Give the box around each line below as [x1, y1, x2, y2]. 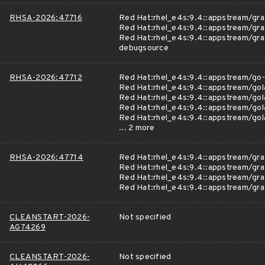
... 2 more [119, 123, 155, 133]
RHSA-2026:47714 [9, 153, 83, 163]
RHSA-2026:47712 [9, 73, 82, 83]
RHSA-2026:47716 [9, 13, 82, 23]
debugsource [119, 43, 169, 53]
